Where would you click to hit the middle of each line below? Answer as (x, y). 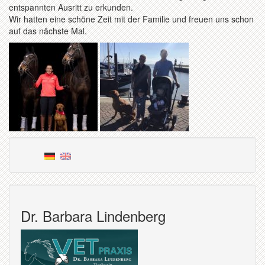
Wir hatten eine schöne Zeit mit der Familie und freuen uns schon (131, 19)
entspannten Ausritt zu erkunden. (71, 7)
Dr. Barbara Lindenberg (93, 216)
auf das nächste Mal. (48, 31)
